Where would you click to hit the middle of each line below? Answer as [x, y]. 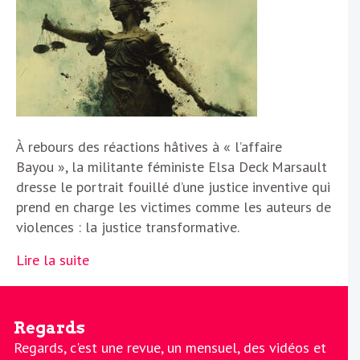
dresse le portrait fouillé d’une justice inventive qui [173, 186]
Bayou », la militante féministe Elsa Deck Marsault [172, 166]
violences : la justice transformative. [128, 227]
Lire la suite [53, 260]
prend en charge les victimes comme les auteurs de [174, 207]
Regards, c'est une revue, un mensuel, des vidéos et [170, 347]
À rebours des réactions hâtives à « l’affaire [149, 146]
